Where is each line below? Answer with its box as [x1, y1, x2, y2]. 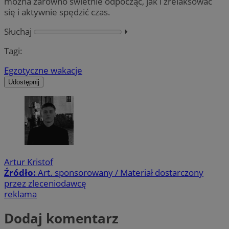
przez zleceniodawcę [4, 177, 86, 189]
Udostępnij [8, 78, 39, 86]
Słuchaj [4, 25, 32, 37]
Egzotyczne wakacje [4, 64, 82, 77]
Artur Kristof [4, 155, 53, 168]
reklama [4, 188, 37, 200]
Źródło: [4, 166, 38, 178]
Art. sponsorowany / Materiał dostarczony [38, 166, 203, 178]
